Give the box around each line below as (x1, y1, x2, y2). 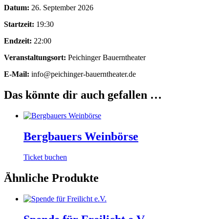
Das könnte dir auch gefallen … (4, 88, 162, 102)
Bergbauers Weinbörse (23, 130, 138, 143)
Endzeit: (4, 37, 34, 45)
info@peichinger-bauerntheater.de (31, 70, 136, 79)
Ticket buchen (23, 153, 67, 161)
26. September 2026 (31, 3, 93, 12)
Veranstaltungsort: (4, 53, 68, 62)
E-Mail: (4, 70, 31, 79)
